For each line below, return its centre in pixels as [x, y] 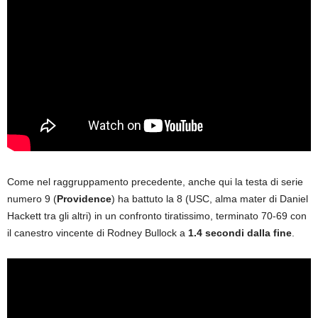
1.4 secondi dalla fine [240, 233]
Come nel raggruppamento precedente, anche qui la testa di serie [155, 182]
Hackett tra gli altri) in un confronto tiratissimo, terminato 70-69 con [157, 216]
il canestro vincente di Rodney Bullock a [98, 233]
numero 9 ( [32, 199]
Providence [84, 199]
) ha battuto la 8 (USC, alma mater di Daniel [210, 199]
